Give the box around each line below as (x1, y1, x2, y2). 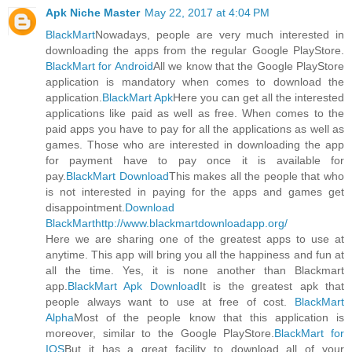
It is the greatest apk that (199, 279, 345, 292)
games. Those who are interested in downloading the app (46, 137, 344, 151)
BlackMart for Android (46, 59, 153, 72)
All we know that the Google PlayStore (152, 59, 344, 72)
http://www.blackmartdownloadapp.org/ (95, 216, 288, 229)
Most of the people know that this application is (74, 310, 344, 324)
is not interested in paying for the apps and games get (46, 185, 344, 198)
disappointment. (46, 200, 125, 214)
